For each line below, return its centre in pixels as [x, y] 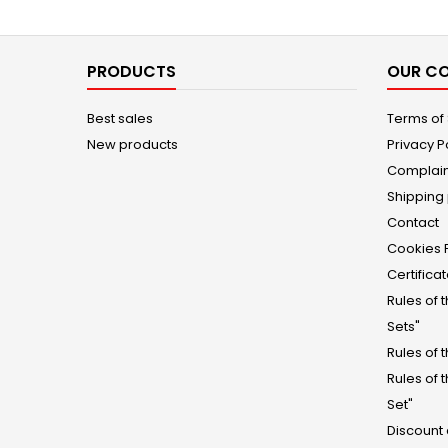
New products [132, 144]
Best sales [120, 118]
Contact [413, 222]
